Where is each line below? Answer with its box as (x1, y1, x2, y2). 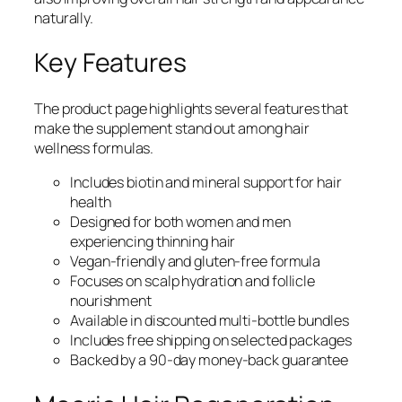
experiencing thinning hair (70, 232, 236, 252)
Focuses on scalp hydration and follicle (70, 271, 316, 292)
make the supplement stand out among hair (34, 118, 310, 139)
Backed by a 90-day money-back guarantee (70, 350, 349, 371)
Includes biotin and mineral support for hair (70, 172, 342, 193)
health (70, 192, 111, 213)
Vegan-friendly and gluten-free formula (70, 251, 321, 272)
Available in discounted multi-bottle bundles (70, 310, 349, 331)
